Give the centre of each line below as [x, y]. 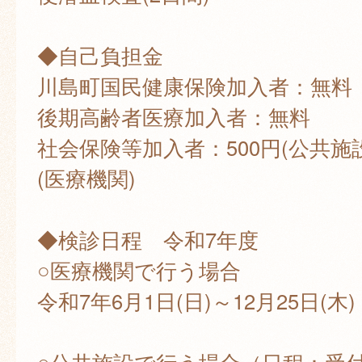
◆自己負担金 [100, 55]
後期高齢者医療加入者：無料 [173, 117]
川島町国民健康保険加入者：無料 [194, 86]
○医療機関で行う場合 [139, 270]
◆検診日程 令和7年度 [147, 240]
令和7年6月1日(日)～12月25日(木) [196, 301]
